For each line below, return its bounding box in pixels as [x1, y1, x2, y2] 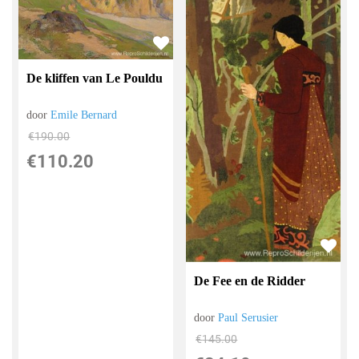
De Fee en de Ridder [194, 273, 306, 288]
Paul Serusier [218, 311, 279, 324]
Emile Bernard [50, 108, 118, 121]
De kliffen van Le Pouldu [26, 71, 163, 85]
